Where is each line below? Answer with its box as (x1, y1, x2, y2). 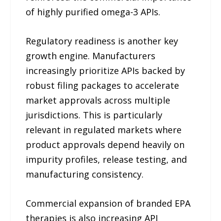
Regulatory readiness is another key (26, 35, 179, 47)
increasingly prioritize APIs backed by (26, 64, 185, 76)
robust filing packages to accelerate (26, 79, 180, 91)
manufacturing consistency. (26, 168, 144, 180)
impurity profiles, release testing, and (26, 153, 187, 165)
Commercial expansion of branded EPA (26, 197, 191, 209)
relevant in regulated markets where (26, 123, 182, 136)
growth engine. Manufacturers (26, 49, 156, 62)
